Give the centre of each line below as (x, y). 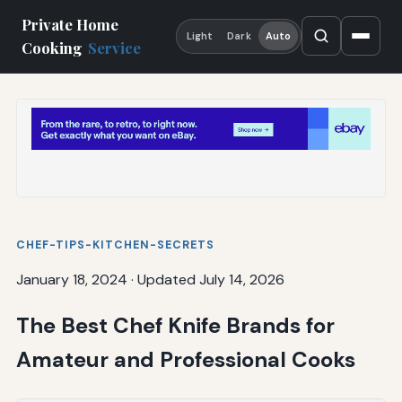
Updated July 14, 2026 (210, 279)
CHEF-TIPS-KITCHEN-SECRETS (115, 245)
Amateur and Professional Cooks (185, 359)
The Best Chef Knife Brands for (175, 325)
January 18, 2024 (71, 279)
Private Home (70, 25)
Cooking (53, 48)
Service (115, 48)
